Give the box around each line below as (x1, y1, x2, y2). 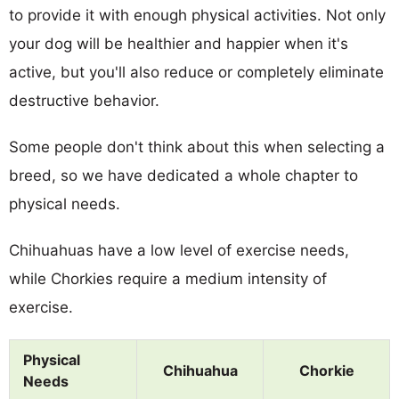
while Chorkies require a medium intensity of (9, 269, 327, 288)
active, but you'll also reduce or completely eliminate (9, 62, 384, 81)
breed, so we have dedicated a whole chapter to (9, 166, 358, 184)
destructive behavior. (9, 91, 159, 110)
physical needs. (9, 194, 120, 213)
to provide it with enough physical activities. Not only (9, 5, 386, 24)
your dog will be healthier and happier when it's (9, 34, 348, 53)
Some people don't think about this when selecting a (9, 137, 385, 156)
